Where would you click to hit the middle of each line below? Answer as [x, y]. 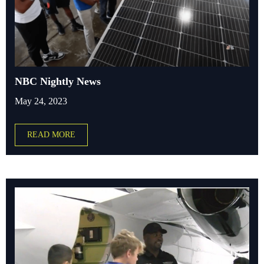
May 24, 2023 [41, 101]
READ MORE [51, 135]
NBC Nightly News [58, 81]
